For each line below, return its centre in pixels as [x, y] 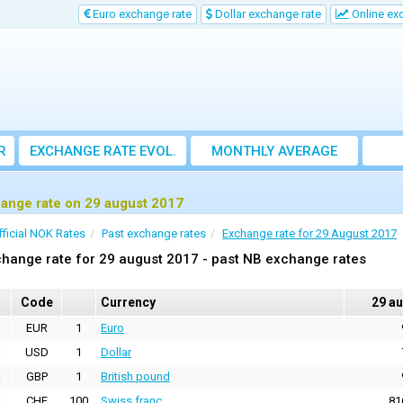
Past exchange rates [154, 234]
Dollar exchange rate [267, 14]
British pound [135, 377]
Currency [128, 303]
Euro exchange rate [141, 14]
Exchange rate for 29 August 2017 [309, 234]
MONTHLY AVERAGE [274, 152]
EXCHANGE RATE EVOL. [103, 152]
